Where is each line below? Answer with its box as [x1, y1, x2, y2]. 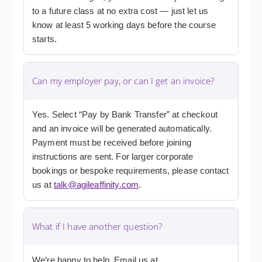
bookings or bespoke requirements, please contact [32, 166, 229, 176]
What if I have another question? [32, 220, 163, 233]
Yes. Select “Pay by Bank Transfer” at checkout [32, 109, 218, 120]
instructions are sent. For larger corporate [32, 151, 194, 162]
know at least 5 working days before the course [32, 20, 216, 30]
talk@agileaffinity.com [53, 180, 139, 190]
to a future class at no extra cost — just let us [32, 6, 209, 16]
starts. [32, 34, 57, 44]
